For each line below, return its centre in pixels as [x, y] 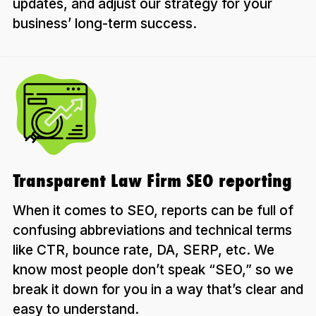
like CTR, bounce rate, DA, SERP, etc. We [144, 250]
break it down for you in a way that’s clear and [158, 289]
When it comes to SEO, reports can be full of [153, 210]
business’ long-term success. [105, 23]
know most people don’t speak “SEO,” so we [153, 269]
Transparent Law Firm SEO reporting [152, 180]
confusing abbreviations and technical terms [152, 230]
